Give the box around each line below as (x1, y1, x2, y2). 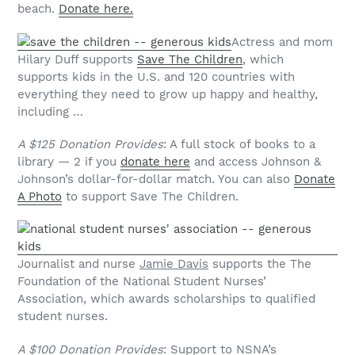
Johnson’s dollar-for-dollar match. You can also (17, 172, 294, 187)
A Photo (17, 189, 62, 204)
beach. (17, 2, 59, 17)
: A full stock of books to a (163, 137, 315, 152)
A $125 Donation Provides (17, 137, 163, 152)
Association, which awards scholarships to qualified (17, 292, 315, 307)
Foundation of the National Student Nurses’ (17, 274, 266, 289)
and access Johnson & (190, 155, 321, 170)
